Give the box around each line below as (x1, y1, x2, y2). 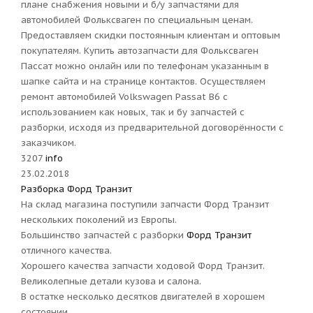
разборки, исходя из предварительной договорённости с (21, 122, 284, 133)
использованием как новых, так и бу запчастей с (21, 106, 245, 118)
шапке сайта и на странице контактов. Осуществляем (21, 75, 265, 87)
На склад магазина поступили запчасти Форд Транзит (21, 198, 269, 210)
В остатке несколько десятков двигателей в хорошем (21, 291, 265, 303)
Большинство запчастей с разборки (21, 229, 184, 241)
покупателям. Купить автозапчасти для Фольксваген (21, 45, 259, 57)
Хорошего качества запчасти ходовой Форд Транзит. (21, 260, 265, 272)
